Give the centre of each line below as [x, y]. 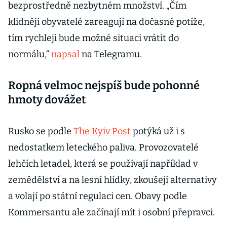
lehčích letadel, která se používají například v [103, 164]
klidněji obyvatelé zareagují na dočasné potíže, [106, 22]
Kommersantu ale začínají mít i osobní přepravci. [112, 213]
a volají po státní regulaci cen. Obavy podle [98, 196]
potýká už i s [158, 131]
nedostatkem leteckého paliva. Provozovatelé [103, 148]
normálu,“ [30, 54]
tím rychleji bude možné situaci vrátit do [93, 38]
